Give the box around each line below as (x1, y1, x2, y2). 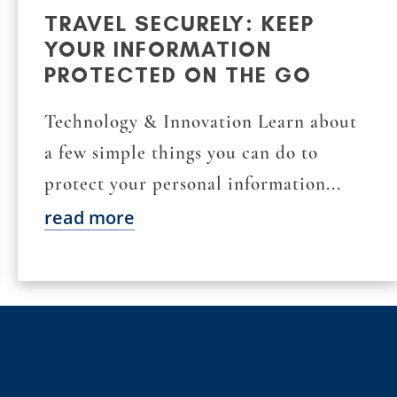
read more (44, 205, 135, 230)
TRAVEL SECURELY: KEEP (44, 10, 315, 36)
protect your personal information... (44, 172, 341, 195)
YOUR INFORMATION (44, 35, 272, 62)
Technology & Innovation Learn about (44, 110, 357, 133)
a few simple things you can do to (44, 141, 318, 164)
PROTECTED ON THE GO (44, 61, 312, 88)
